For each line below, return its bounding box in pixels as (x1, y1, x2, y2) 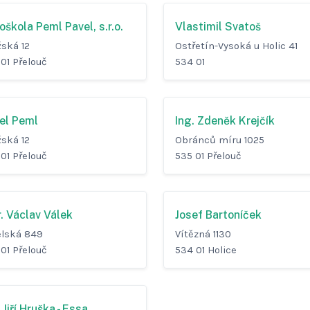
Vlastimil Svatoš (175, 20, 261, 34)
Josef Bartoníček (175, 208, 262, 222)
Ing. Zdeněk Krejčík (175, 114, 275, 128)
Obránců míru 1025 (175, 134, 264, 147)
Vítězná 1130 (175, 228, 231, 241)
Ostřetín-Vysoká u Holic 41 (175, 40, 298, 53)
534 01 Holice (175, 244, 237, 257)
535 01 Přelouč (175, 150, 241, 163)
